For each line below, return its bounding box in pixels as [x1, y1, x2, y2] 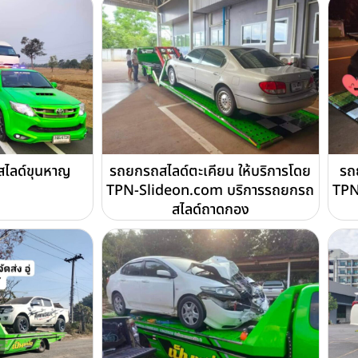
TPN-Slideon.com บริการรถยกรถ [106, 180, 315, 202]
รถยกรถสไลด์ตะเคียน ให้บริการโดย [109, 161, 312, 183]
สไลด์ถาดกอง [171, 199, 249, 221]
